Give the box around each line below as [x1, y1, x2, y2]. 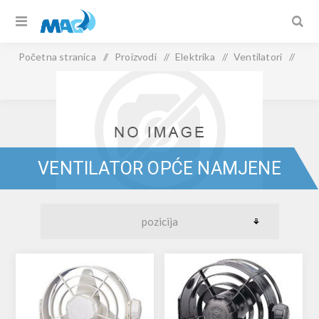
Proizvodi [114, 51, 157, 63]
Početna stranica [18, 51, 96, 63]
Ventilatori [234, 51, 283, 63]
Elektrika [175, 51, 215, 63]
